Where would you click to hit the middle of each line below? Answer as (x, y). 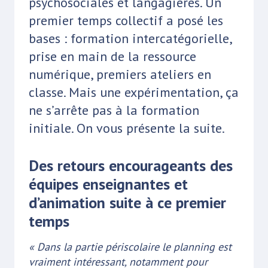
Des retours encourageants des (131, 165)
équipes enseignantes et (108, 184)
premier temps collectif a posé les (126, 20)
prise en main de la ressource (112, 56)
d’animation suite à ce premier (127, 202)
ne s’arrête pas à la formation (114, 110)
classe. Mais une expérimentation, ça (134, 92)
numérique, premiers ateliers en (120, 74)
